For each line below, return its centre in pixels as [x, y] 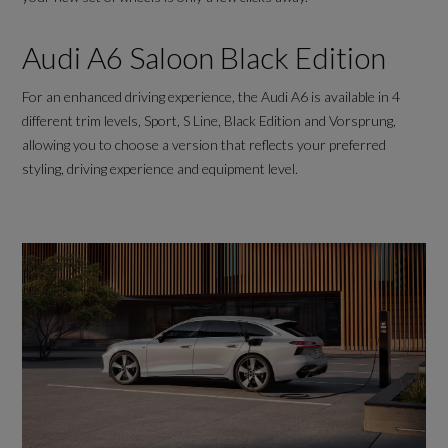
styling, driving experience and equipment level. [162, 169]
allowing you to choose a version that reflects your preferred [204, 145]
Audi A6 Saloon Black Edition [207, 57]
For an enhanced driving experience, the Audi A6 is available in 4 [211, 97]
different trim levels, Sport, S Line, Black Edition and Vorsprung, [209, 121]
